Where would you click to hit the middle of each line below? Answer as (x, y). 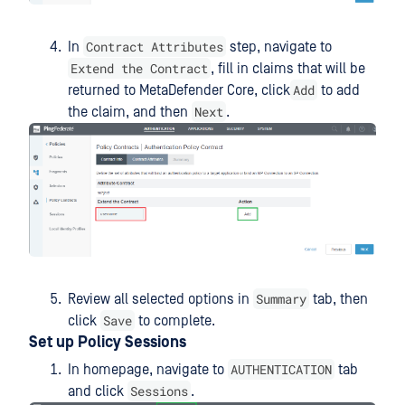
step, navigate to (279, 47)
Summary (281, 298)
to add (339, 91)
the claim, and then (130, 113)
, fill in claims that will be (288, 69)
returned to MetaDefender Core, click (179, 91)
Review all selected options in (160, 299)
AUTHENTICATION (281, 369)
